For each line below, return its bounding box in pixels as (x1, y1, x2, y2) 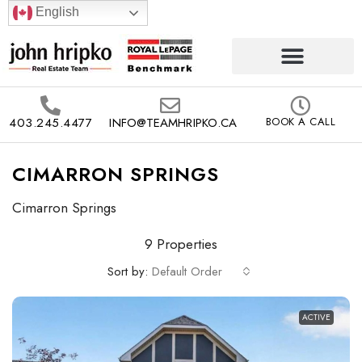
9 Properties (145, 234, 217, 254)
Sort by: (107, 262, 148, 280)
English (32, 5, 79, 19)
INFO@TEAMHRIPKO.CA (109, 114, 238, 132)
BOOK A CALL (265, 114, 336, 129)
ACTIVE (302, 311, 330, 323)
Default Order (152, 263, 222, 280)
